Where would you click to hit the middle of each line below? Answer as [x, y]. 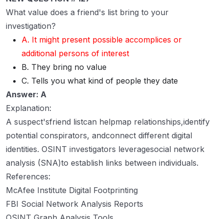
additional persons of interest [75, 54]
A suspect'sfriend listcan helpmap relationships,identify [108, 122]
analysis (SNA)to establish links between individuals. [102, 163]
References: [28, 177]
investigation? [31, 26]
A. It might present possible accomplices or [102, 40]
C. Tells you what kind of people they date [100, 81]
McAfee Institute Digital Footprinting [72, 190]
